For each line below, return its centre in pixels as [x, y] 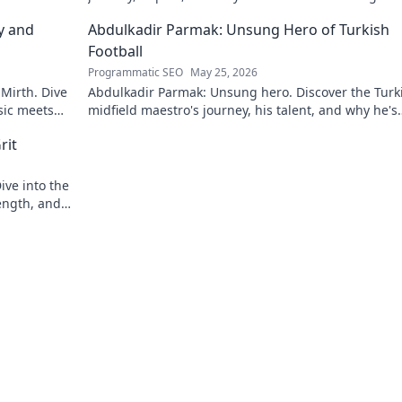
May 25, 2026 [224, 72]
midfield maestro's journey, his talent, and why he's [243, 110]
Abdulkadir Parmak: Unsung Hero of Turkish [239, 30]
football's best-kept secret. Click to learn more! [227, 128]
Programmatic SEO [135, 72]
